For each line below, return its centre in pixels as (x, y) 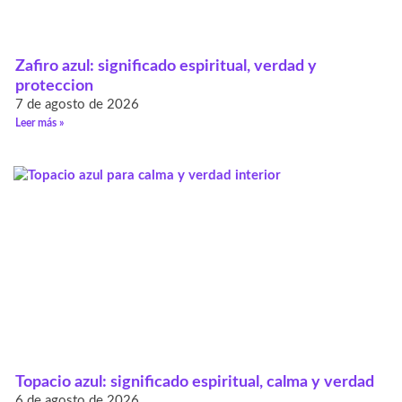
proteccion (54, 87)
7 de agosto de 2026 (77, 105)
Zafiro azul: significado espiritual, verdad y (166, 67)
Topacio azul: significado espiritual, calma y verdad (195, 382)
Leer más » (39, 123)
